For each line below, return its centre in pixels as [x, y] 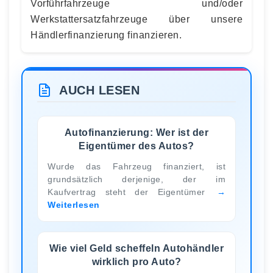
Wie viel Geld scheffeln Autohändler [136, 248]
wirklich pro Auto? [136, 261]
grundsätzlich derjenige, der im [136, 179]
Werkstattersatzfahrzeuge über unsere [136, 19]
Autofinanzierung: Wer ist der [136, 132]
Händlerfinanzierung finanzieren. [106, 35]
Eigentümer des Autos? [136, 146]
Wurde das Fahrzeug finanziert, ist [136, 166]
